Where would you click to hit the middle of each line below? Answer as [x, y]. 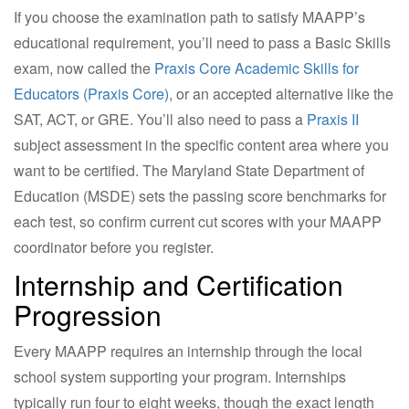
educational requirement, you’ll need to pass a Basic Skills [202, 42]
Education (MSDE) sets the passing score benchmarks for [200, 195]
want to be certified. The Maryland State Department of [189, 170]
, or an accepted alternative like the [281, 93]
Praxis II [333, 119]
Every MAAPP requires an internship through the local [188, 351]
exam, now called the [84, 68]
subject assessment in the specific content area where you [201, 144]
